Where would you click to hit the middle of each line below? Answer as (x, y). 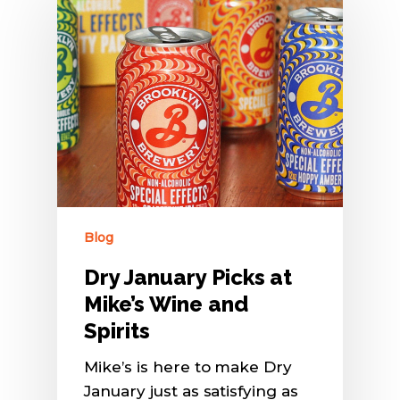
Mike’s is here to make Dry (188, 367)
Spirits (117, 331)
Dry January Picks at (188, 278)
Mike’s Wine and (166, 304)
